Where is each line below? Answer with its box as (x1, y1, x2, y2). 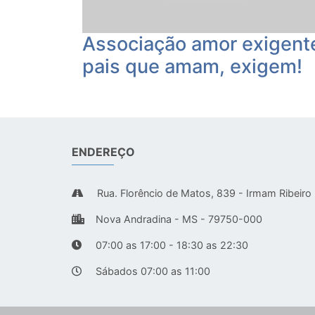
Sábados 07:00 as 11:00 (93, 265, 210, 278)
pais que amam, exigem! (82, 55, 302, 79)
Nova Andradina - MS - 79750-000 (96, 213, 262, 226)
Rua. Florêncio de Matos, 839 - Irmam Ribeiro (94, 187, 311, 200)
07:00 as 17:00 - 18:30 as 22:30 (93, 239, 248, 252)
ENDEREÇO (72, 145, 135, 160)
